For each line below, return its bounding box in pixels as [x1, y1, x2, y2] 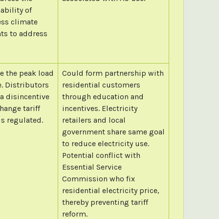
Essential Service [62, 162, 122, 172]
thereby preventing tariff [62, 197, 148, 207]
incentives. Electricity [62, 103, 137, 113]
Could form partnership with [62, 68, 164, 78]
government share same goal [62, 127, 165, 136]
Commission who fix [62, 174, 135, 183]
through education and [62, 91, 144, 101]
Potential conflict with [62, 150, 140, 160]
